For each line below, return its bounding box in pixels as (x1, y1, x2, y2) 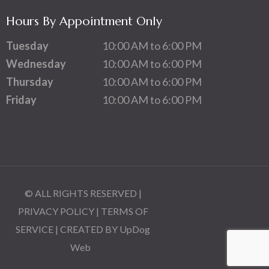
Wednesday (6, 56, 66, 70)
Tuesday (6, 38, 49, 52)
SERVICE (16, 223, 54, 235)
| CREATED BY (53, 223, 120, 235)
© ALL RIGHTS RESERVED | (24, 187, 142, 199)
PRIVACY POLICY (17, 205, 94, 217)
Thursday (6, 74, 53, 88)
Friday (6, 92, 37, 106)
